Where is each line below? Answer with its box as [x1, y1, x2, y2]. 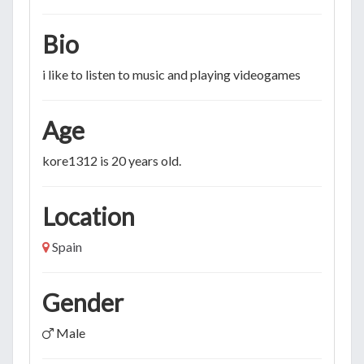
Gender [42, 287, 123, 317]
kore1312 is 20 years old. [42, 152, 181, 168]
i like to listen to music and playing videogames [42, 66, 301, 82]
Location [42, 201, 135, 231]
